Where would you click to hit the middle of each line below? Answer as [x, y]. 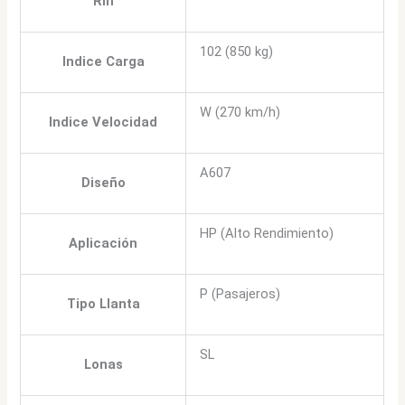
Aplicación [104, 243]
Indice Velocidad [104, 122]
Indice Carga [103, 61]
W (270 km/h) [240, 112]
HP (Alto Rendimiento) [267, 233]
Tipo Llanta [103, 303]
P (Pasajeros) [240, 293]
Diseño [103, 182]
